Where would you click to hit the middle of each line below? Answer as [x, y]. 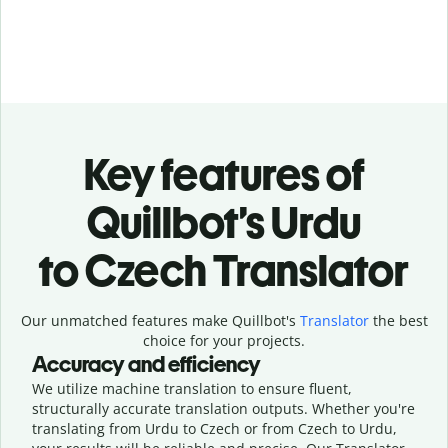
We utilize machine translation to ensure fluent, [192, 388]
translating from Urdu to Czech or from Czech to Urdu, [214, 428]
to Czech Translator [224, 270]
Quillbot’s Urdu [224, 222]
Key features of [224, 174]
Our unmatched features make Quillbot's [160, 320]
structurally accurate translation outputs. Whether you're [223, 408]
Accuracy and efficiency [146, 364]
